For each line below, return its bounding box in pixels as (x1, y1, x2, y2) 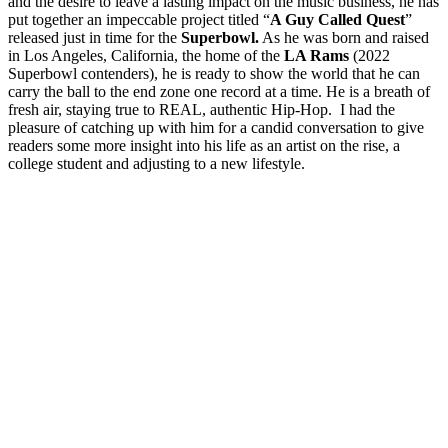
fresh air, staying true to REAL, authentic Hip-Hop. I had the (8, 100, 395, 118)
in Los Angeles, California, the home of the (8, 46, 284, 64)
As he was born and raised (259, 28, 429, 46)
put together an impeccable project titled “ (8, 10, 270, 28)
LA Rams (284, 46, 349, 64)
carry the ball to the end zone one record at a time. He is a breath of (8, 82, 430, 100)
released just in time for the (8, 28, 181, 46)
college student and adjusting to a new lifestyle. (8, 154, 305, 172)
